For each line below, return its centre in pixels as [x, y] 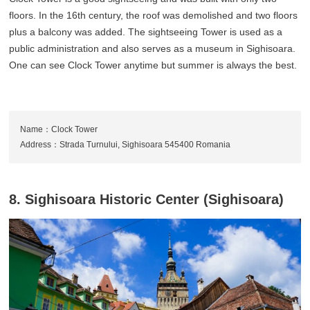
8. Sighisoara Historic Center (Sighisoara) [147, 199]
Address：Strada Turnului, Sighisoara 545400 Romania [126, 144]
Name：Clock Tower [59, 129]
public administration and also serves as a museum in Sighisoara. [153, 48]
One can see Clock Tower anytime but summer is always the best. [153, 65]
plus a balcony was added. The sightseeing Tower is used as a [146, 31]
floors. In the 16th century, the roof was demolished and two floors [154, 15]
